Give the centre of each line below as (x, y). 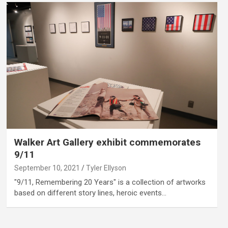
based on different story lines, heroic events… (90, 193)
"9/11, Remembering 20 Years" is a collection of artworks (110, 182)
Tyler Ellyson (106, 168)
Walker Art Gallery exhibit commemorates (107, 142)
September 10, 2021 (47, 168)
